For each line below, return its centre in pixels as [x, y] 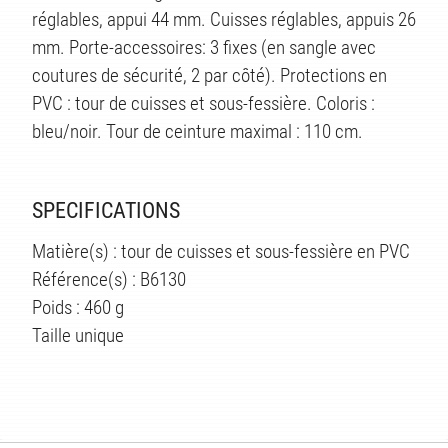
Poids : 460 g [78, 307]
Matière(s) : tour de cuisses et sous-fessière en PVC [221, 251]
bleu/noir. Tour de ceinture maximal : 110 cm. [197, 131]
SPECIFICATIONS [106, 210]
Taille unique [78, 335]
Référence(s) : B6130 [109, 279]
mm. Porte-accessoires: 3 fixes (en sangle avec [204, 47]
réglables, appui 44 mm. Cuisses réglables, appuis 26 [224, 19]
